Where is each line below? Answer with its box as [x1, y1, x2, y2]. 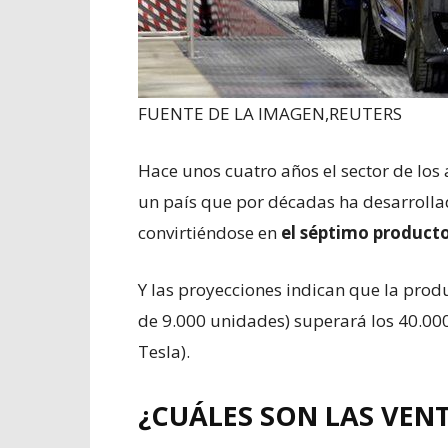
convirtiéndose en [138, 220, 277, 244]
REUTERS [329, 101, 402, 125]
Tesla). [138, 339, 190, 363]
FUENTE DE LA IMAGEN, [138, 101, 329, 125]
